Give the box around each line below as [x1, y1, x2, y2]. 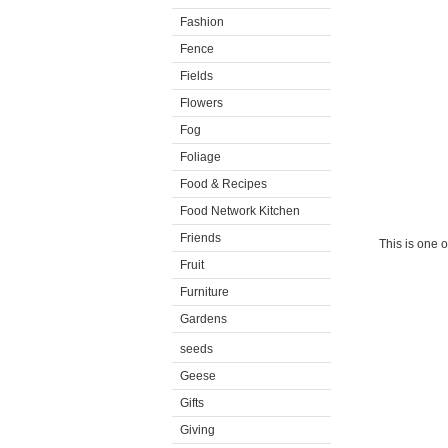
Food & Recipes [180, 177, 267, 191]
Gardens [180, 312, 227, 326]
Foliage [180, 150, 221, 164]
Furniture [180, 285, 229, 299]
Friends [180, 231, 221, 245]
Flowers [180, 96, 223, 110]
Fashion [180, 15, 224, 29]
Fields [180, 69, 213, 83]
